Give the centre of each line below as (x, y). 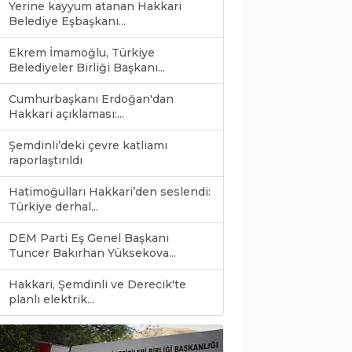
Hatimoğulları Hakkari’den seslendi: (110, 191)
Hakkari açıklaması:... (66, 114)
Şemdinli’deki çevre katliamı (88, 145)
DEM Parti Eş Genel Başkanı (89, 238)
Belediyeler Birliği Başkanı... (87, 67)
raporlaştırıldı (46, 160)
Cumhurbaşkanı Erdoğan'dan (91, 99)
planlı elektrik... (51, 299)
